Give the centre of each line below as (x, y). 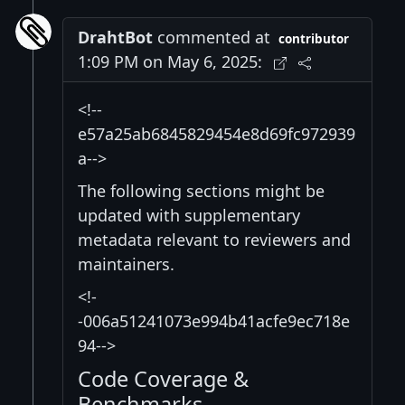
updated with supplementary (189, 216)
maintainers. (126, 264)
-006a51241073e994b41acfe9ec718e (214, 321)
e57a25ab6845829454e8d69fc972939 (217, 134)
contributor (314, 39)
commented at (212, 38)
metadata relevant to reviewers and (214, 240)
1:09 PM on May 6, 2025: (170, 62)
